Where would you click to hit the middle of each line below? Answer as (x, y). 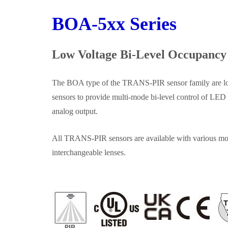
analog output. (76, 111)
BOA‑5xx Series (114, 24)
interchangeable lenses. (89, 153)
